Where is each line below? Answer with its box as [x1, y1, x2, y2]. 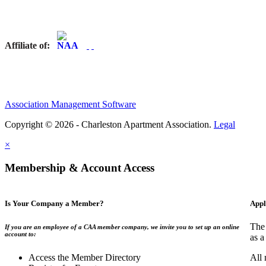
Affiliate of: [5, 40, 57, 51]
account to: [5, 230, 36, 237]
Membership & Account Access [5, 161, 154, 175]
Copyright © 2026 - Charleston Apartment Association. [5, 119, 214, 130]
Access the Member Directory [28, 252, 141, 262]
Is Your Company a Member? [5, 198, 104, 208]
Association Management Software [5, 99, 136, 110]
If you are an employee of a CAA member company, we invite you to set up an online [5, 223, 239, 230]
